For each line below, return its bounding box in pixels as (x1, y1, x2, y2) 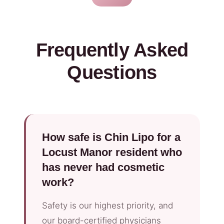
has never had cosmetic (42, 161, 164, 174)
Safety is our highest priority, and (42, 200, 173, 211)
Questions (67, 62, 157, 83)
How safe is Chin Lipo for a (42, 131, 180, 144)
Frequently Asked (35, 39, 188, 61)
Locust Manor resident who (42, 146, 182, 159)
